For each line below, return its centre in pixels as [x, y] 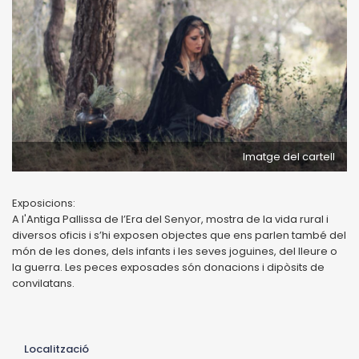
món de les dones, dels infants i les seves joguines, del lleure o [175, 251]
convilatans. [44, 283]
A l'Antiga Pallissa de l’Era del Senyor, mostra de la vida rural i [170, 219]
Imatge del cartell [289, 156]
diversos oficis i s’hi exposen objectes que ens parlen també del [179, 235]
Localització [56, 349]
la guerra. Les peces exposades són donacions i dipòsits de [168, 267]
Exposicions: [44, 203]
